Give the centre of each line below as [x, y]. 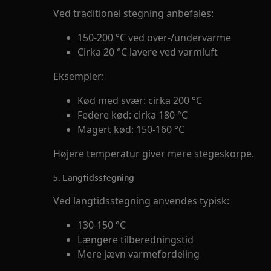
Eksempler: [79, 76]
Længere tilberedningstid [135, 240]
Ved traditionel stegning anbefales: [133, 13]
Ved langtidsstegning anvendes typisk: [141, 201]
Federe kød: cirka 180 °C [132, 115]
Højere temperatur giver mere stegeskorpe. [154, 154]
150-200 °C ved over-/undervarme [154, 38]
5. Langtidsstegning [94, 177]
